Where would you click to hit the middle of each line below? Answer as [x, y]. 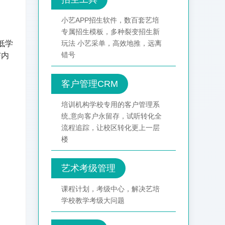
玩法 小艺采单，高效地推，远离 [111, 43]
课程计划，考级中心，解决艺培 [110, 189]
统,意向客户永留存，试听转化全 [111, 116]
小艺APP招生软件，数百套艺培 [110, 20]
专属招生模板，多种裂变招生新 [110, 32]
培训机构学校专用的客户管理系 [110, 105]
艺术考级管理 [88, 168]
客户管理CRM [90, 84]
